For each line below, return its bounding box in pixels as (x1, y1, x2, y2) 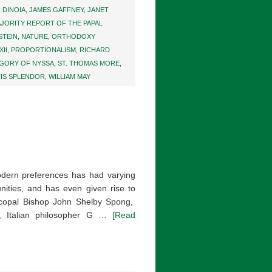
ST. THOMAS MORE (58, 59, 120, 67)
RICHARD (80, 46, 110, 53)
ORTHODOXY (52, 33, 95, 40)
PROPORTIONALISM (11, 46, 76, 53)
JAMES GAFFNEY (29, 6, 84, 13)
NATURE (21, 33, 48, 40)
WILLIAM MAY (49, 73, 90, 80)
